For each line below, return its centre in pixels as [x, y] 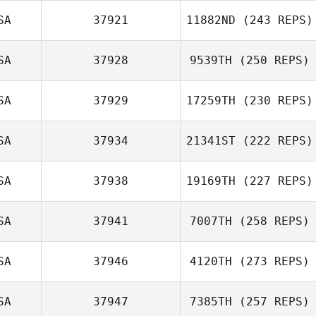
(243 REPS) [274, 20]
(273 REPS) [271, 261]
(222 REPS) [274, 141]
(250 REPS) [271, 60]
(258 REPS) [271, 221]
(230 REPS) [274, 101]
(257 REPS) [271, 302]
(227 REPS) [274, 181]
